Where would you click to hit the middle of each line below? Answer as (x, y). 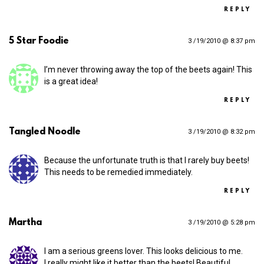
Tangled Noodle (45, 132)
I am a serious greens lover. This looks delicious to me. (143, 251)
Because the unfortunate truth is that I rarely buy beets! (147, 161)
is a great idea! (71, 82)
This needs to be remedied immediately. (118, 172)
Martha (25, 223)
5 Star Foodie (39, 42)
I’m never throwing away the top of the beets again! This (148, 70)
